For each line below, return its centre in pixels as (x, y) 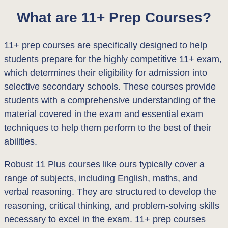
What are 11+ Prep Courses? (114, 17)
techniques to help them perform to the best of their (108, 128)
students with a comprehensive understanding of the (110, 101)
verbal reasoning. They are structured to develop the (110, 192)
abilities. (21, 142)
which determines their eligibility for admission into (106, 73)
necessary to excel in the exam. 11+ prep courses (105, 220)
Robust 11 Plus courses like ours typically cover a (104, 165)
